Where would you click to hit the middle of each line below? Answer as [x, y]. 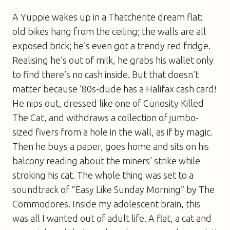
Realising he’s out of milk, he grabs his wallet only [113, 60]
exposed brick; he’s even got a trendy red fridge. [111, 45]
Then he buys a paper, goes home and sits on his [111, 146]
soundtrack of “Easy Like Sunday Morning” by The [113, 189]
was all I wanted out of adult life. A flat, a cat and [112, 218]
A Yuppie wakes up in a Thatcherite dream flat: [108, 17]
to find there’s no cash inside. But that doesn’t [106, 74]
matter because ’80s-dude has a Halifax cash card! [114, 89]
